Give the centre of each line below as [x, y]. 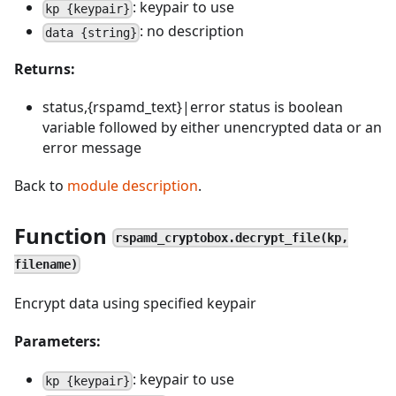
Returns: [45, 69]
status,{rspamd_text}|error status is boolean [193, 107]
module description [133, 186]
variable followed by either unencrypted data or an [212, 127]
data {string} [91, 32]
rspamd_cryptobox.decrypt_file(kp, [232, 237]
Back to [41, 186]
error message [92, 148]
